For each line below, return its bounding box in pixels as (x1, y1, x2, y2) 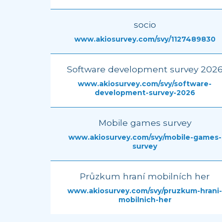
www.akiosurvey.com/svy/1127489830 (74, 35, 216, 44)
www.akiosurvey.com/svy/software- (78, 79, 212, 88)
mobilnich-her (118, 195, 171, 204)
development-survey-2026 (94, 88, 195, 97)
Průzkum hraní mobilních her (80, 171, 210, 181)
